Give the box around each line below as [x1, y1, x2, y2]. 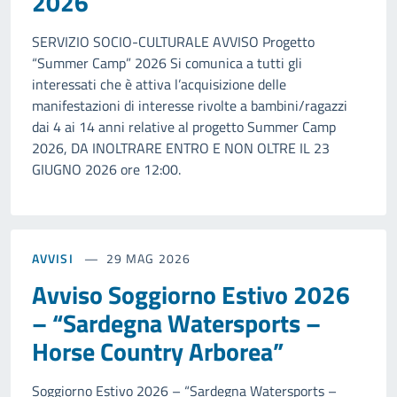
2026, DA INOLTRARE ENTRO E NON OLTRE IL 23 [32, 137, 330, 160]
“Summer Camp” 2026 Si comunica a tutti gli [32, 52, 302, 74]
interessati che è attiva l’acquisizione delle [32, 74, 286, 96]
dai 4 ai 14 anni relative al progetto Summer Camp [32, 116, 336, 138]
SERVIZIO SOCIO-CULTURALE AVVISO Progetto [32, 31, 315, 53]
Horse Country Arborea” [32, 332, 284, 371]
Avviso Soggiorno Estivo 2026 [32, 276, 350, 315]
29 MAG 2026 [105, 249, 191, 269]
